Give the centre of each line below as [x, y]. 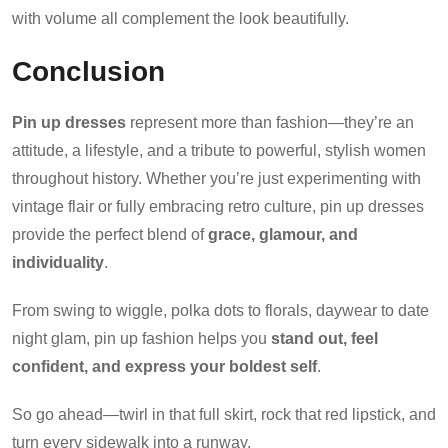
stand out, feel [324, 338]
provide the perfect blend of [110, 234]
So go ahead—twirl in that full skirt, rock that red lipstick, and [224, 414]
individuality [58, 262]
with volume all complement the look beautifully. [180, 18]
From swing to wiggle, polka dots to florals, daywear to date [220, 310]
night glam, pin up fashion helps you [141, 338]
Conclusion [88, 70]
